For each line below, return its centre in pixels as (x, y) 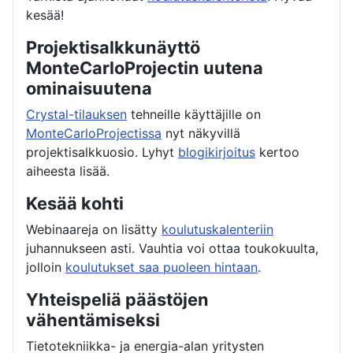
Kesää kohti (75, 203)
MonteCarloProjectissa (94, 133)
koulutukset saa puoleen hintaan (162, 267)
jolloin (46, 267)
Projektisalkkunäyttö (113, 47)
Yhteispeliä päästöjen (117, 299)
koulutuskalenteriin (217, 229)
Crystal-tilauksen (76, 114)
